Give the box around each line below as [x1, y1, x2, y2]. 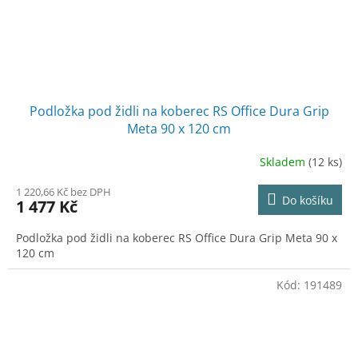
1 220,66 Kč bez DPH [16, 185, 111, 200]
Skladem [260, 153, 308, 169]
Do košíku [282, 193, 333, 209]
